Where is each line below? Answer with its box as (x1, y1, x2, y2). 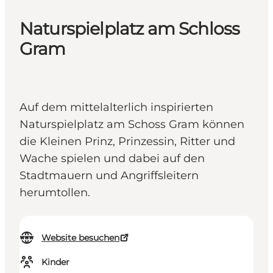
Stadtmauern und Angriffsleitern (19, 169, 199, 183)
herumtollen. (19, 186, 90, 200)
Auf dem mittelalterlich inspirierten (19, 101, 213, 115)
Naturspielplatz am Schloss (19, 18, 240, 40)
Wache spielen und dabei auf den (19, 152, 205, 166)
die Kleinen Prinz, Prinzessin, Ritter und (19, 135, 235, 149)
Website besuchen (41, 232, 119, 244)
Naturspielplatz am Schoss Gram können (19, 118, 244, 132)
